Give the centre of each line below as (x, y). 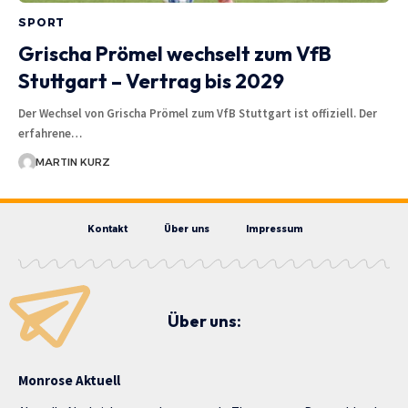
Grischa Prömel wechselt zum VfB (175, 53)
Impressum (274, 229)
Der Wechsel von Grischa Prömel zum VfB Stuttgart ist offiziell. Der (198, 113)
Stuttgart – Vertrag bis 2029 (151, 81)
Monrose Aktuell (69, 380)
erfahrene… (50, 133)
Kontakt (107, 229)
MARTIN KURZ (72, 162)
